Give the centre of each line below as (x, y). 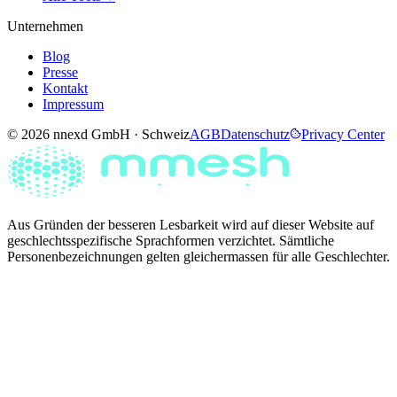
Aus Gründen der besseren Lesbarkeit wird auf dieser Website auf (191, 224)
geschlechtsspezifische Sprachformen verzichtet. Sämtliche (171, 240)
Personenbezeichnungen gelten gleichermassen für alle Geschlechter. (198, 256)
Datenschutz (255, 134)
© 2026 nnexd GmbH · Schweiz (98, 134)
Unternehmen (45, 26)
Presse (60, 72)
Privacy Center (343, 134)
